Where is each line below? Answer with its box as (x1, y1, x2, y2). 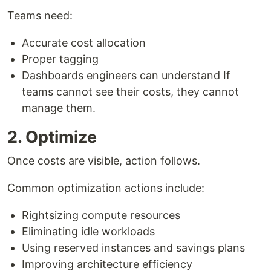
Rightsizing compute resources (22, 208, 180, 221)
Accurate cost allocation (22, 36, 146, 49)
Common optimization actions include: (7, 181, 204, 194)
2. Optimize (7, 126, 97, 147)
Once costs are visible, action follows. (7, 154, 200, 167)
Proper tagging (22, 52, 99, 65)
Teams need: (7, 8, 73, 22)
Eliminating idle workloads (22, 224, 155, 238)
